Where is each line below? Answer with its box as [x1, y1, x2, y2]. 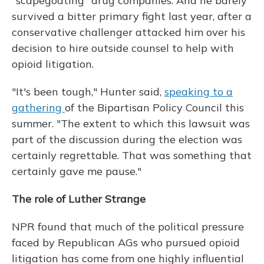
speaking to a [164, 85, 233, 98]
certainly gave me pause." [12, 164, 141, 178]
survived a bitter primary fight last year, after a [12, 9, 252, 23]
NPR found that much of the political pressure [12, 220, 244, 233]
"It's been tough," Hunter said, [12, 85, 164, 98]
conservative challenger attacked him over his [12, 25, 245, 39]
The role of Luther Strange [12, 192, 146, 206]
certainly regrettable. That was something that [12, 148, 252, 162]
